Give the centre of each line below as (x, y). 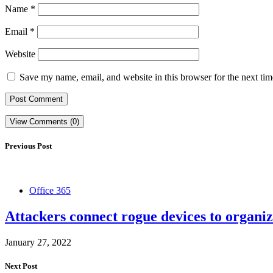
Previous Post (28, 146)
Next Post (21, 266)
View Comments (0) (44, 122)
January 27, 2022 (38, 243)
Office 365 (50, 191)
